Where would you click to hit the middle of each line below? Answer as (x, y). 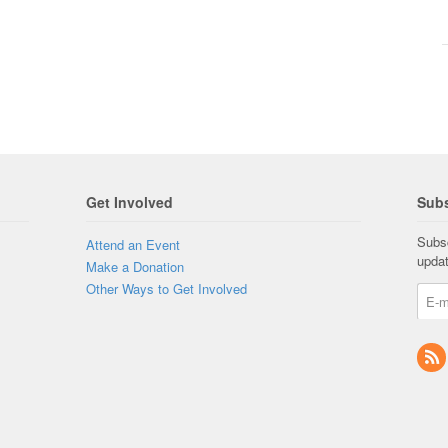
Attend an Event (132, 244)
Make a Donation (134, 266)
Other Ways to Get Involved (166, 288)
